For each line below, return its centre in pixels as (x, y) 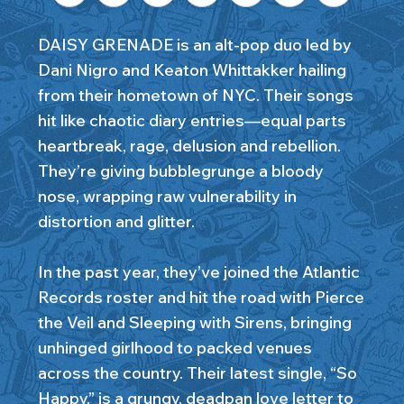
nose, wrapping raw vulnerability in (167, 197)
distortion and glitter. (116, 222)
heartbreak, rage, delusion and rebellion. (189, 146)
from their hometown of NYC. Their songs (195, 96)
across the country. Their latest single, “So (197, 373)
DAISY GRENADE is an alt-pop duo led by (194, 45)
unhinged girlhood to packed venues (174, 348)
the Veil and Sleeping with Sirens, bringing (194, 323)
